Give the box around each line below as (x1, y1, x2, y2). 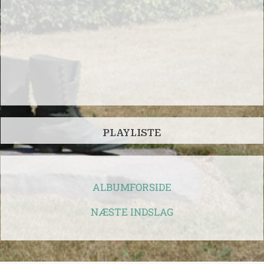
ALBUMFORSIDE (93, 180, 171, 194)
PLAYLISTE (103, 127, 161, 139)
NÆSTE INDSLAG (91, 205, 173, 219)
